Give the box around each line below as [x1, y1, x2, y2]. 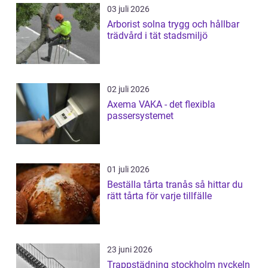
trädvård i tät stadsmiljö [107, 29, 208, 41]
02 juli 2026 [107, 84, 150, 94]
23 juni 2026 [107, 244, 153, 254]
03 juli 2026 [107, 4, 150, 14]
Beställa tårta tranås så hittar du [107, 178, 195, 190]
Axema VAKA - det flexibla [107, 98, 215, 110]
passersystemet [107, 109, 173, 121]
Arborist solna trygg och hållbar [107, 18, 168, 30]
